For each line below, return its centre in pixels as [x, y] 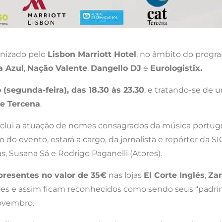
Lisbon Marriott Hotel [92, 54]
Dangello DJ [116, 68]
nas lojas [125, 175]
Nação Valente [57, 68]
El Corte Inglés [174, 175]
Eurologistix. [176, 68]
